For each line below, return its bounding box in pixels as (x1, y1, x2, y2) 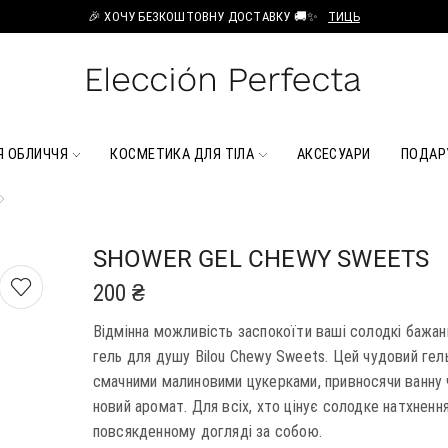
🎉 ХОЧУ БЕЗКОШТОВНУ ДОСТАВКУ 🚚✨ (88, 9, 319, 24)
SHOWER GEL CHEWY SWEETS (92, 244, 430, 273)
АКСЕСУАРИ (296, 144, 371, 163)
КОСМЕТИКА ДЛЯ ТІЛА (110, 144, 255, 163)
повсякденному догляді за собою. (92, 421, 322, 441)
